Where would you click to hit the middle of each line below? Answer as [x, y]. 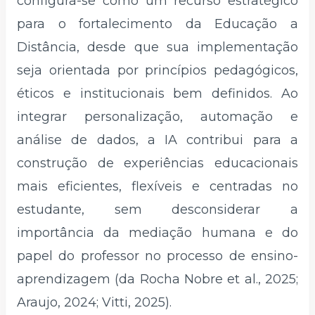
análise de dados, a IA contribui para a [157, 140]
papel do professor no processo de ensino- [157, 256]
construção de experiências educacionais [157, 163]
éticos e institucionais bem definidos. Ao [157, 93]
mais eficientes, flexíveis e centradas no [157, 186]
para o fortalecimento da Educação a [157, 24]
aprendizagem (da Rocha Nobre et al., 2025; [157, 279]
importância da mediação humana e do [157, 232]
